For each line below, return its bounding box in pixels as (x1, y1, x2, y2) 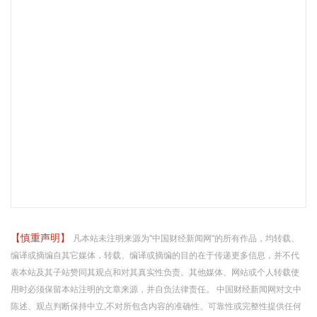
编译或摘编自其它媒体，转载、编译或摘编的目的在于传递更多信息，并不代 (11, 250, 299, 260)
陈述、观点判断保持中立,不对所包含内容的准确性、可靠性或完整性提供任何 (11, 301, 301, 311)
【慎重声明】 (11, 232, 73, 243)
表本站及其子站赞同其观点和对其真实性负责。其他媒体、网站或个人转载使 (11, 267, 299, 277)
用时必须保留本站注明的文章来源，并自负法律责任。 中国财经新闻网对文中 (11, 284, 301, 294)
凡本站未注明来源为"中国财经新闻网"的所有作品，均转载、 (73, 234, 299, 243)
